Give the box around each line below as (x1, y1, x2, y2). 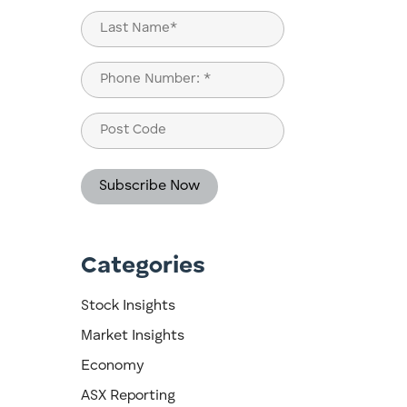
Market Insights (81, 329, 185, 344)
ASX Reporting (81, 389, 176, 404)
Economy (81, 359, 144, 374)
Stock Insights (81, 299, 176, 314)
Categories (81, 254, 206, 279)
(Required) (83, 93, 139, 105)
